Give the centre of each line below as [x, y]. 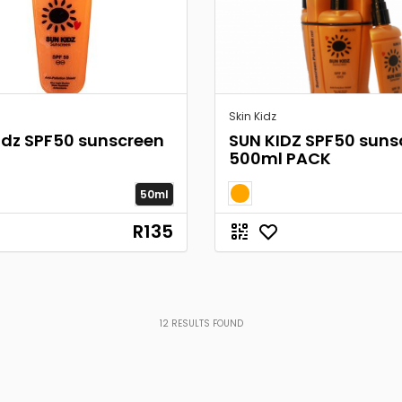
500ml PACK [280, 158]
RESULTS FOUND [205, 323]
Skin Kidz [253, 116]
